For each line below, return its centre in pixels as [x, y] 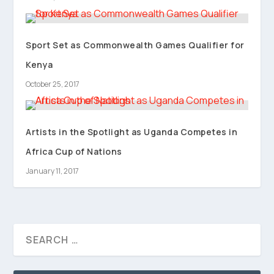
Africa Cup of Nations [74, 151]
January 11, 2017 [53, 171]
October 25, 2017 [53, 84]
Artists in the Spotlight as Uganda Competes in [132, 131]
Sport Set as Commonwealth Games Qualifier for [135, 45]
